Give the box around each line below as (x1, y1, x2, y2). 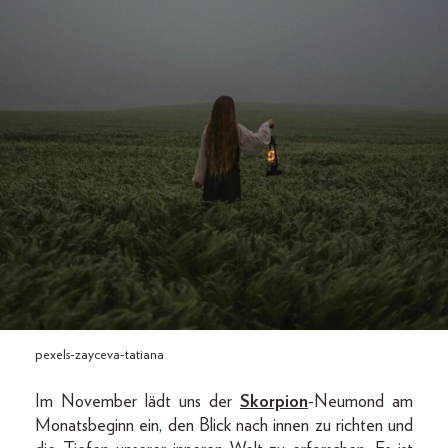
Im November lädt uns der (35, 393, 240, 411)
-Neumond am (308, 393, 413, 411)
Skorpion (240, 393, 308, 411)
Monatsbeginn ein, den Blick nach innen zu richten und (35, 417, 413, 435)
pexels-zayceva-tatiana (35, 348, 164, 362)
